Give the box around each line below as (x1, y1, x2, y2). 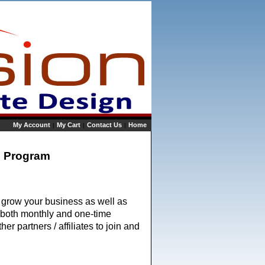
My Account (13, 121, 50, 128)
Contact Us (87, 121, 122, 128)
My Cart (57, 121, 80, 128)
